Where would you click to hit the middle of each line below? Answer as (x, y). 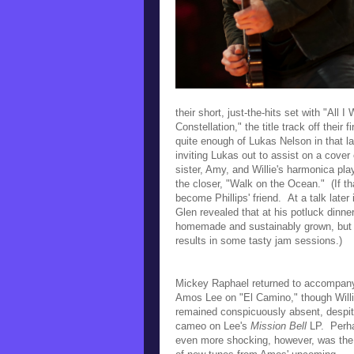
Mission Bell (279, 326)
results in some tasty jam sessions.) (259, 240)
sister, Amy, (204, 169)
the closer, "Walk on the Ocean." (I (256, 183)
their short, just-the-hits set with (249, 112)
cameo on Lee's (213, 326)
